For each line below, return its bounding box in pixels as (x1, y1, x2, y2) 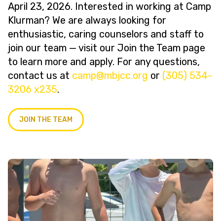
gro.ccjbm (104, 70, 148, 81)
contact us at (8, 70, 72, 81)
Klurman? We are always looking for (8, 14, 166, 26)
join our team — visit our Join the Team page (8, 42, 205, 54)
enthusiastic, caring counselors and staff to (8, 28, 204, 40)
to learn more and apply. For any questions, (8, 56, 200, 68)
